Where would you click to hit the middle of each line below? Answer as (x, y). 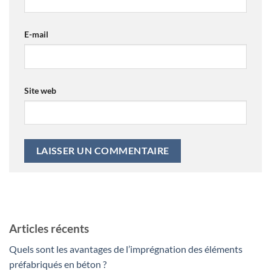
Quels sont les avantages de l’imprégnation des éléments (126, 249)
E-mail (36, 34)
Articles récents (49, 228)
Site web (40, 90)
